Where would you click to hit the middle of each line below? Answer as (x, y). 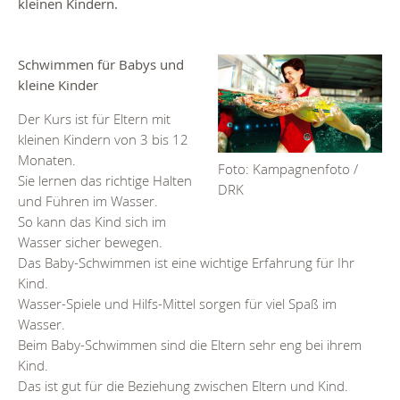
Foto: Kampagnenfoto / (288, 170)
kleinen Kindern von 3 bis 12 (103, 140)
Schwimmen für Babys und (101, 65)
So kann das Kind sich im (92, 222)
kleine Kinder (58, 85)
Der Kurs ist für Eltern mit (94, 119)
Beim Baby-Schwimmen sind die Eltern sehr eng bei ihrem (190, 345)
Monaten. (47, 160)
